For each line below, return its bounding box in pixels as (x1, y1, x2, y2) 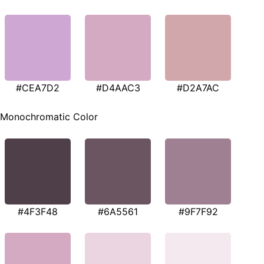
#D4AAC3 (95, 81, 140, 94)
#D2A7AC (177, 81, 219, 94)
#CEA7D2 (16, 81, 60, 94)
